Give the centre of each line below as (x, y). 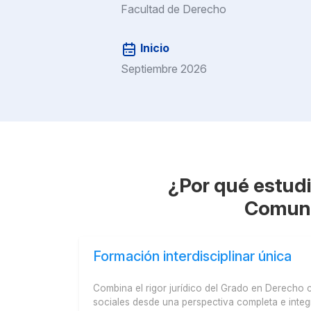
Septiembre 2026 (164, 68)
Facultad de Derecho (174, 9)
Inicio (153, 48)
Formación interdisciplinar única (192, 256)
